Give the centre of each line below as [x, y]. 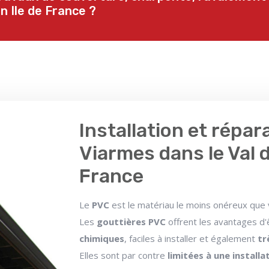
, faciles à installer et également [191, 239]
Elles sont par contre [124, 255]
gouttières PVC [133, 222]
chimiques [102, 239]
